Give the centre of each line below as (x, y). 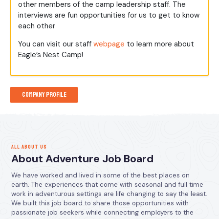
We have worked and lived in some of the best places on (100, 175)
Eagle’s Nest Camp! (51, 55)
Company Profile (44, 95)
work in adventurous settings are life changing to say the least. (109, 194)
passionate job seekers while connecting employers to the (102, 212)
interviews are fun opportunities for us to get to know (109, 15)
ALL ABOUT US (29, 147)
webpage (109, 44)
